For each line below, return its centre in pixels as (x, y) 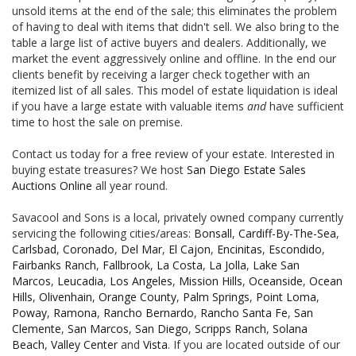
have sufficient (305, 106)
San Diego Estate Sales (246, 169)
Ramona (75, 312)
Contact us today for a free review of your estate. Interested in (173, 153)
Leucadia (80, 281)
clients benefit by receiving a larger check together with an (161, 74)
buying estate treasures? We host (99, 169)
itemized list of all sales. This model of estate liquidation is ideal (175, 90)
